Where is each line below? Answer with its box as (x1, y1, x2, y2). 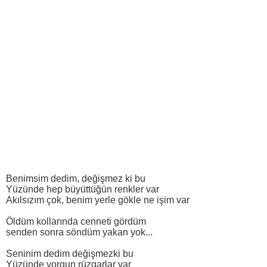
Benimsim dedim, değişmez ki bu (6, 173, 145, 184)
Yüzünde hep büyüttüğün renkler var (6, 184, 159, 195)
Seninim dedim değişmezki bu (6, 249, 133, 259)
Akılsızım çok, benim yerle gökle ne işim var (6, 195, 190, 206)
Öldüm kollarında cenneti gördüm (6, 216, 146, 227)
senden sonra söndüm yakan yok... (6, 227, 153, 238)
